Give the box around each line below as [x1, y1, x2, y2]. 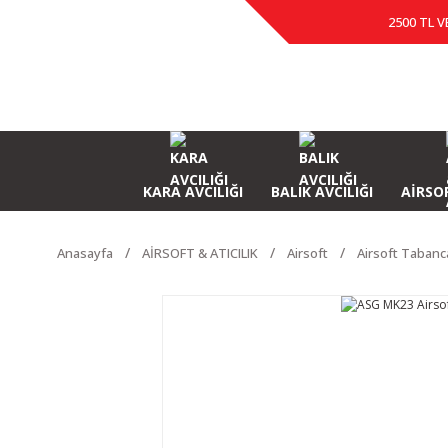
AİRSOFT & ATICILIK [142, 244, 258, 262]
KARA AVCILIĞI [142, 182, 243, 201]
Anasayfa [57, 244, 113, 262]
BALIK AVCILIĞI [270, 182, 373, 201]
